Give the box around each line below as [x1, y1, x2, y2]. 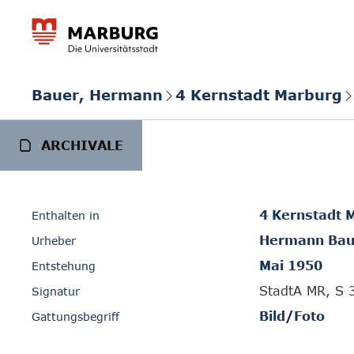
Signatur [32, 284, 80, 298]
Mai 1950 [259, 258, 322, 273]
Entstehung [32, 259, 96, 273]
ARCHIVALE [41, 138, 123, 153]
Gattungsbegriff [32, 310, 119, 323]
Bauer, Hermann [32, 85, 163, 104]
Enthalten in [32, 209, 100, 222]
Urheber [32, 234, 76, 247]
